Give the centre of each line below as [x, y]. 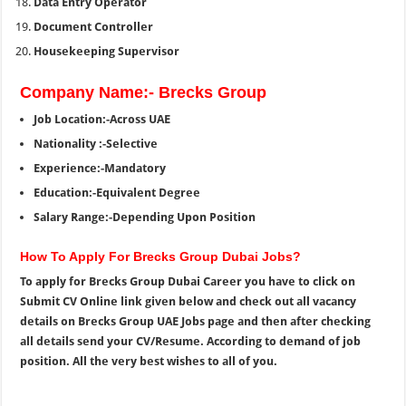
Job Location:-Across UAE [102, 119]
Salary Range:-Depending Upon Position [145, 217]
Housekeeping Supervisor [107, 51]
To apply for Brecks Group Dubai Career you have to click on [188, 281]
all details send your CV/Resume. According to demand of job [191, 341]
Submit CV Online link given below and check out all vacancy [188, 301]
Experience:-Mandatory [100, 168]
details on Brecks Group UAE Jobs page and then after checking [196, 321]
